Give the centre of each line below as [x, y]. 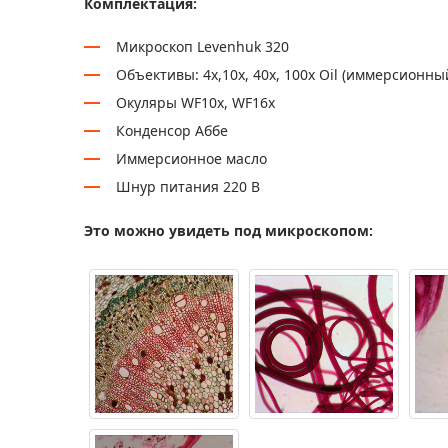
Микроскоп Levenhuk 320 [202, 46]
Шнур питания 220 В [188, 186]
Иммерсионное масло [191, 158]
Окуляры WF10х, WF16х [195, 102]
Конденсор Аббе [172, 130]
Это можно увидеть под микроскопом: [228, 230]
